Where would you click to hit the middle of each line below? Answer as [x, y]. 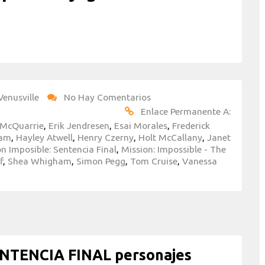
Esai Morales [141, 125]
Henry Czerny [106, 137]
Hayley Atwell [44, 137]
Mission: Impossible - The [174, 149]
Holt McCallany [170, 137]
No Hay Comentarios [107, 97]
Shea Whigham [40, 161]
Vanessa [200, 161]
